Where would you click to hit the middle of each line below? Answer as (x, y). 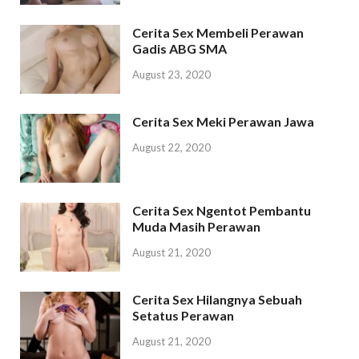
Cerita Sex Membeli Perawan (218, 32)
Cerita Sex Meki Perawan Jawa (223, 122)
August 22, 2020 (171, 147)
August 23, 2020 (171, 74)
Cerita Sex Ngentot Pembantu (222, 211)
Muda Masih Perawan (196, 227)
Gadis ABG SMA (179, 48)
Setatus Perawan (183, 316)
